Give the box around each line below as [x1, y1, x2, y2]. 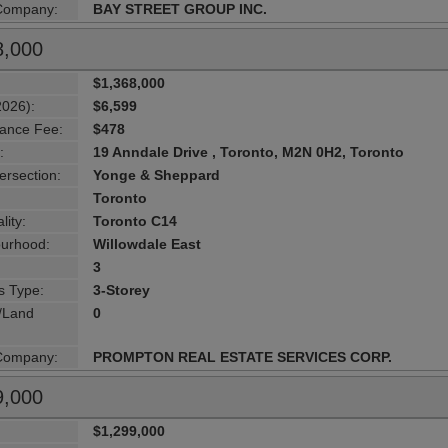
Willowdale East [93, 235, 202, 252]
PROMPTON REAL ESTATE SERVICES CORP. [93, 348, 393, 365]
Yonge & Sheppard [93, 166, 221, 183]
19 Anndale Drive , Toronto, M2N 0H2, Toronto [93, 143, 405, 160]
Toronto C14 [93, 212, 178, 229]
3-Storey [93, 281, 151, 298]
